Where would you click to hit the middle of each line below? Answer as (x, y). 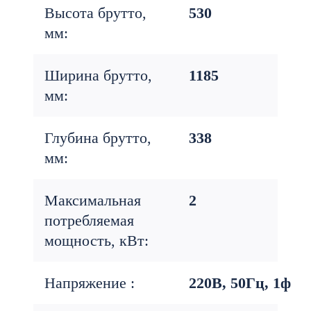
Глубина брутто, (98, 138)
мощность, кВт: (96, 241)
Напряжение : (90, 283)
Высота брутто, (95, 13)
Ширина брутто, (98, 75)
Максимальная (93, 200)
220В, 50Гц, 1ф (240, 283)
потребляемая (89, 220)
